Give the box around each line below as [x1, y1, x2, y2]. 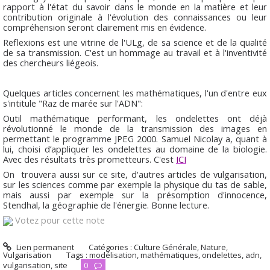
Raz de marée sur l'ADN [42, 96, 137, 109]
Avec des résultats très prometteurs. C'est [3, 153, 174, 166]
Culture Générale [134, 241, 198, 253]
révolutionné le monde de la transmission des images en [3, 122, 267, 135]
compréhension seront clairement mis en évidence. [3, 20, 206, 33]
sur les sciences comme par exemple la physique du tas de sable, [3, 178, 267, 191]
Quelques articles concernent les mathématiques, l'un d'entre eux [3, 86, 267, 99]
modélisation [89, 249, 137, 260]
